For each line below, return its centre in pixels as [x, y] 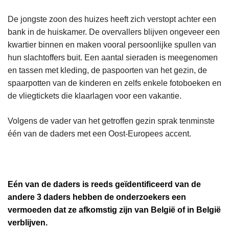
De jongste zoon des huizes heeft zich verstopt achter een [112, 19]
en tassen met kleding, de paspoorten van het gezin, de [107, 70]
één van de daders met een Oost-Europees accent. [99, 133]
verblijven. [28, 222]
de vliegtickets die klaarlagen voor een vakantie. [95, 96]
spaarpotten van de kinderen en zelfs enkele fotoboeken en [114, 83]
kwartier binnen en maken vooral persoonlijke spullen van [112, 44]
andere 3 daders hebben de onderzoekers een [97, 197]
